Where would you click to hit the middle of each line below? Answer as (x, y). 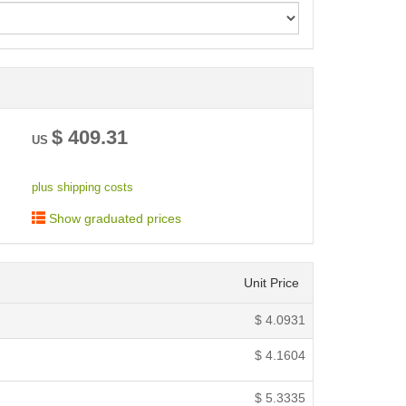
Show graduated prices (113, 219)
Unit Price (271, 283)
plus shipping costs (82, 188)
